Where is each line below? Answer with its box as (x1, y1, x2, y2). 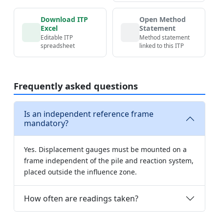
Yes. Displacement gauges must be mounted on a (24, 145, 187, 154)
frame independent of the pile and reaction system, (24, 156, 194, 166)
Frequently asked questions (14, 79, 138, 92)
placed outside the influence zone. (24, 167, 137, 177)
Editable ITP (41, 33, 73, 42)
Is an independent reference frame (24, 109, 153, 120)
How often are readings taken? (24, 193, 138, 204)
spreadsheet (41, 42, 75, 50)
